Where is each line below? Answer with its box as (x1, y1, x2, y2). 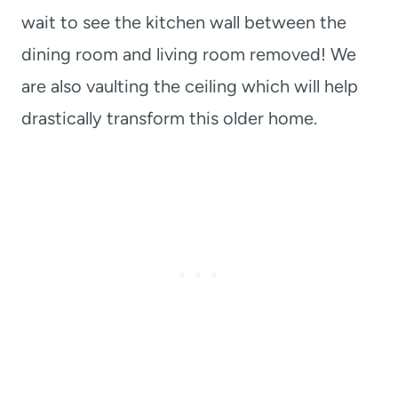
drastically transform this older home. (21, 107, 317, 130)
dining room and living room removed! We (21, 44, 356, 66)
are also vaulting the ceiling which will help (21, 76, 358, 98)
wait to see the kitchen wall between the (21, 12, 346, 34)
